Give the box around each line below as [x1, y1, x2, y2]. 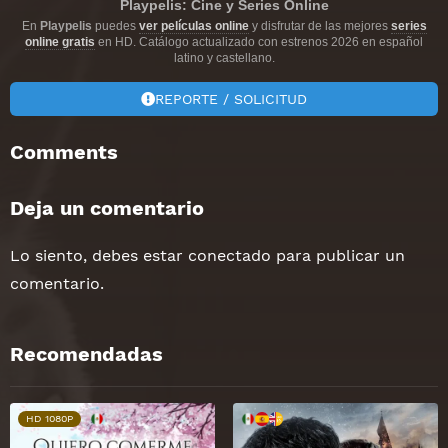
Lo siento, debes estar [10, 245, 188, 265]
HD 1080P [26, 411, 73, 425]
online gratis [25, 34, 95, 49]
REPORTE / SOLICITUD [155, 90, 307, 107]
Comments [10, 139, 118, 164]
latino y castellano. [173, 50, 275, 65]
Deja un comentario [10, 195, 204, 220]
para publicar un [271, 245, 405, 265]
